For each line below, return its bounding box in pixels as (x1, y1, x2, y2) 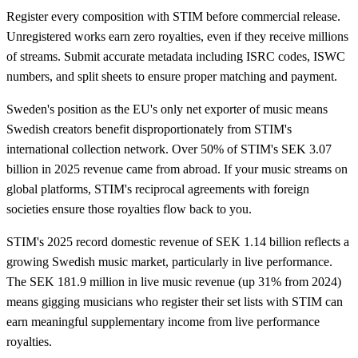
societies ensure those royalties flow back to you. (6, 202, 252, 217)
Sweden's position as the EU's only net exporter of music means (6, 102, 328, 117)
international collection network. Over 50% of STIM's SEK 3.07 (6, 142, 332, 157)
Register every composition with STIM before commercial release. (6, 10, 340, 24)
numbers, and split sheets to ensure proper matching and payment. (6, 70, 337, 84)
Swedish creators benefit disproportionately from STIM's (6, 122, 292, 137)
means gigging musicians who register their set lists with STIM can (6, 295, 343, 309)
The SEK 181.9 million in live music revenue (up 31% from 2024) (6, 275, 341, 289)
